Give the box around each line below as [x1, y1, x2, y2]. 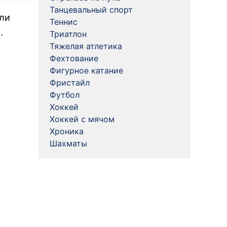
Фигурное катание [50, 65, 123, 75]
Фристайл [50, 78, 90, 88]
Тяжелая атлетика [50, 41, 122, 51]
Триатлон [50, 29, 87, 39]
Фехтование [50, 53, 98, 63]
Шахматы [50, 138, 87, 148]
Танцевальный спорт [50, 5, 133, 15]
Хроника [50, 126, 84, 136]
